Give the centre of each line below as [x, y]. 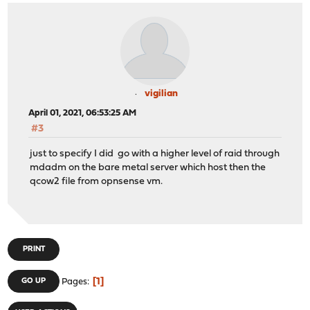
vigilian [161, 94]
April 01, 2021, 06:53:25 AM [83, 113]
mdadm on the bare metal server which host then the [148, 168]
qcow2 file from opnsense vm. [97, 182]
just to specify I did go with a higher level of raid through [155, 154]
